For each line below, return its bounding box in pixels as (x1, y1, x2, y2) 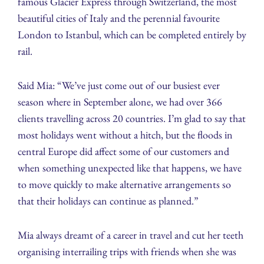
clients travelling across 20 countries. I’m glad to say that (18, 111, 246, 126)
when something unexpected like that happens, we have (18, 161, 242, 175)
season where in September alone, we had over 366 (18, 95, 222, 109)
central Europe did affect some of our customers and (18, 144, 229, 159)
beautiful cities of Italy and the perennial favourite (18, 11, 220, 25)
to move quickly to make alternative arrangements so (18, 177, 231, 192)
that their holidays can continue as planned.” (18, 194, 199, 208)
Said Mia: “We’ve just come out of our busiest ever (18, 78, 220, 93)
